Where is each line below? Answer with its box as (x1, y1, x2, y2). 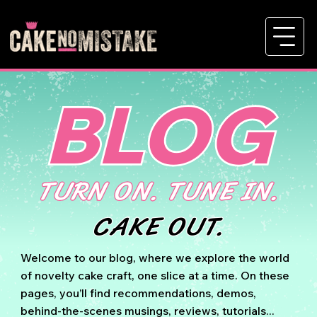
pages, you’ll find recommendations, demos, (20, 285, 256, 300)
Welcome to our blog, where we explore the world (20, 250, 289, 265)
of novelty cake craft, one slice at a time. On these (20, 267, 289, 282)
